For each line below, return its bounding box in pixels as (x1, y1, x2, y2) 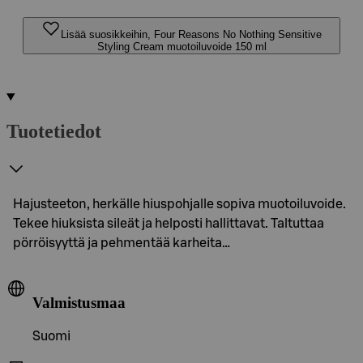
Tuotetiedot (6, 120, 101, 142)
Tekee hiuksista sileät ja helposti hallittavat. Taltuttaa (13, 216, 324, 230)
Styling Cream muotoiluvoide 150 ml (96, 41, 267, 53)
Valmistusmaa (32, 293, 126, 311)
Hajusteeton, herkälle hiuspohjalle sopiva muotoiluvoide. (13, 197, 346, 211)
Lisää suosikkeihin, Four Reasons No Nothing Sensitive (61, 28, 322, 41)
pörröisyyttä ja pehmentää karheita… (13, 236, 230, 250)
